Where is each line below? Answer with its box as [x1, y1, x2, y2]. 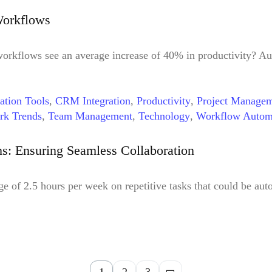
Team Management [48, 110, 132, 123]
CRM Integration [55, 95, 131, 107]
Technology [138, 110, 190, 123]
